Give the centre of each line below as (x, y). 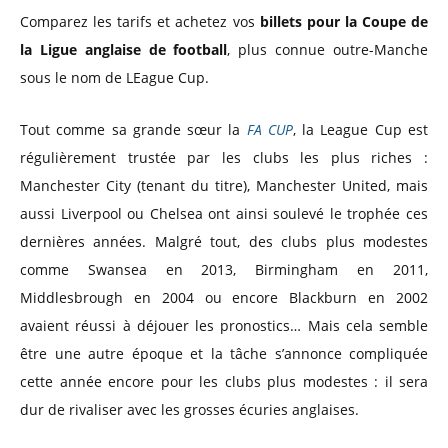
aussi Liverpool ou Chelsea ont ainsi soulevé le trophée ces (224, 213)
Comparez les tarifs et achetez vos (140, 21)
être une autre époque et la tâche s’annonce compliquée (224, 353)
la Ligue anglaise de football (124, 49)
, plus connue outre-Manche (328, 49)
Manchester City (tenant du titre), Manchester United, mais (224, 185)
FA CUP (269, 129)
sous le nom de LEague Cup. (114, 77)
